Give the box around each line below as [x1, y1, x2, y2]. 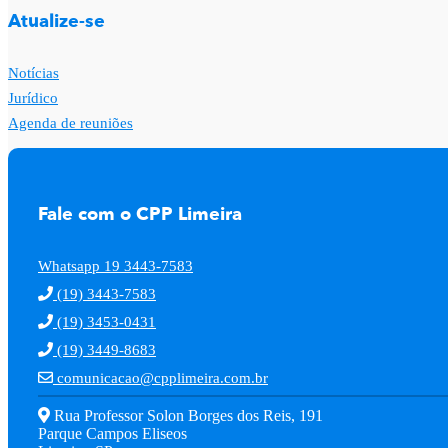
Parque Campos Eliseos [38, 424, 187, 442]
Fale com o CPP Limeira [38, 201, 242, 227]
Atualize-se [8, 8, 105, 34]
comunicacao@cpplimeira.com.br [53, 369, 268, 386]
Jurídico [8, 89, 58, 106]
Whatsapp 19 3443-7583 [38, 257, 193, 274]
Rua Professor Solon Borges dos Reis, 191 [50, 406, 323, 424]
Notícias [8, 64, 59, 81]
